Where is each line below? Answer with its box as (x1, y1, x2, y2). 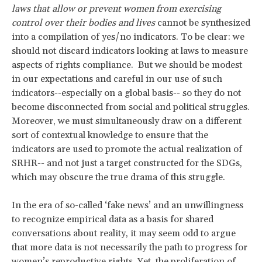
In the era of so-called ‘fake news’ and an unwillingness (12, 199, 243, 212)
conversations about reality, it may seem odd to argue (12, 227, 236, 240)
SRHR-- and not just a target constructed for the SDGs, (12, 157, 242, 170)
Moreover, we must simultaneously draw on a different (12, 115, 242, 127)
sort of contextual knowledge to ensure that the (12, 129, 208, 142)
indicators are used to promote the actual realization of (12, 143, 242, 156)
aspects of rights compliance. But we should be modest (12, 59, 242, 71)
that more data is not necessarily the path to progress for (12, 242, 247, 254)
